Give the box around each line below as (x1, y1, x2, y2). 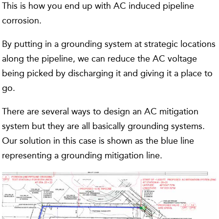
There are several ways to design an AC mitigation (2, 106, 199, 117)
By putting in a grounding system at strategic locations (2, 38, 216, 49)
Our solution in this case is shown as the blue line (2, 135, 195, 146)
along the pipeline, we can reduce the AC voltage (2, 53, 197, 64)
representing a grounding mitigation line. (2, 150, 163, 161)
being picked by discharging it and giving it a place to (2, 67, 213, 79)
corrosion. (2, 15, 42, 26)
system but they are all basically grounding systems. (2, 120, 205, 131)
